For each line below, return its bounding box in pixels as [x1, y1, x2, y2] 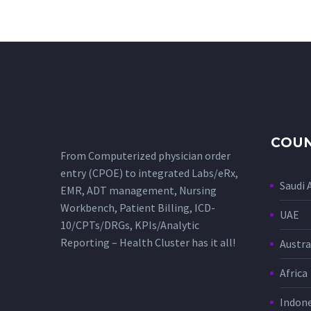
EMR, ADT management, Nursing [60, 183, 217, 198]
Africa [280, 266, 308, 280]
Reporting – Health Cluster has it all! [60, 235, 235, 250]
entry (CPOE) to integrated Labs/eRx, [60, 166, 238, 180]
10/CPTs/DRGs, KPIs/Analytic [60, 218, 199, 233]
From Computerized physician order [60, 149, 230, 163]
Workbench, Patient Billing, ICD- [60, 201, 215, 215]
